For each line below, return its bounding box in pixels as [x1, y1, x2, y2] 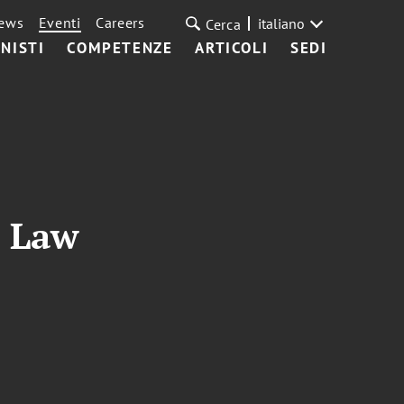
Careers [95, 14, 145, 32]
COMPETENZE [67, 38, 173, 58]
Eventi [38, 14, 81, 32]
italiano [257, 14, 305, 32]
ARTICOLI [195, 38, 269, 58]
